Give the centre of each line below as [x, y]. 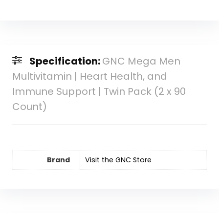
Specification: [66, 61]
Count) [29, 106]
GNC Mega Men [141, 61]
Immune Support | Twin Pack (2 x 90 [99, 91]
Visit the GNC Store [118, 160]
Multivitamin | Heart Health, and [89, 76]
